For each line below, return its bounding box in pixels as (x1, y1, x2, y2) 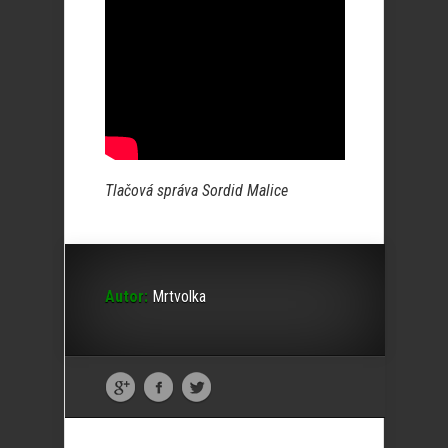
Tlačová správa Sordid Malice (105, 181, 288, 200)
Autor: (105, 287, 148, 306)
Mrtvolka (148, 287, 206, 306)
